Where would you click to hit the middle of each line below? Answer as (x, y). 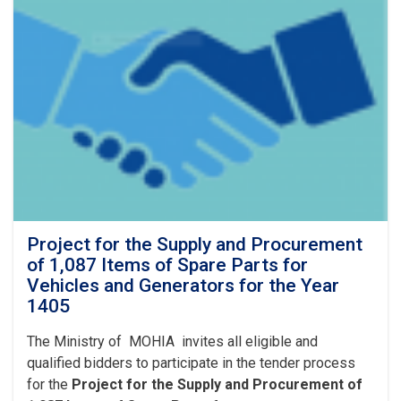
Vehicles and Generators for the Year (183, 286)
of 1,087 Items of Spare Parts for (167, 265)
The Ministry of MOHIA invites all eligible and (172, 341)
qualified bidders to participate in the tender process (191, 363)
